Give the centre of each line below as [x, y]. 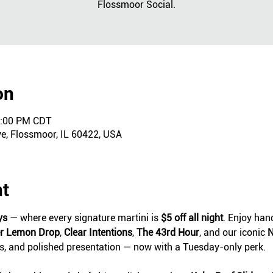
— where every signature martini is [84, 218]
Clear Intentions [98, 232]
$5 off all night [192, 218]
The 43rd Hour [168, 232]
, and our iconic [233, 232]
